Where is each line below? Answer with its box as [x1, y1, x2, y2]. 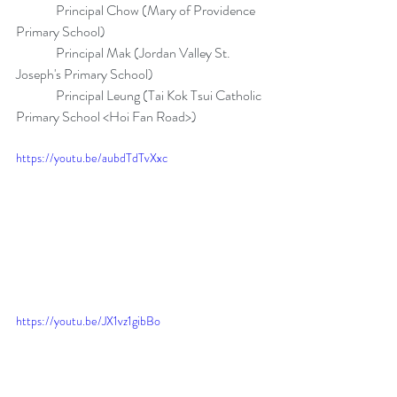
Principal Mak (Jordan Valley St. [16, 43, 233, 63]
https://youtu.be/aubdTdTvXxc [16, 149, 167, 167]
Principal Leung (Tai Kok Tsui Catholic [16, 85, 264, 105]
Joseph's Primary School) [16, 64, 153, 84]
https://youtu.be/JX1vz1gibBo [16, 311, 160, 330]
